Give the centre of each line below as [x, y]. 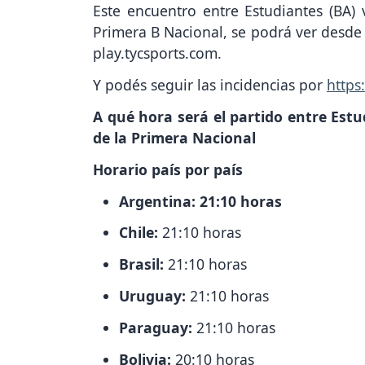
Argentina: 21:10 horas [200, 201]
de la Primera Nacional [174, 138]
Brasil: [143, 264]
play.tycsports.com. [157, 53]
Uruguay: [154, 296]
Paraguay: [158, 327]
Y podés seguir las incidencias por [210, 85]
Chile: [141, 233]
